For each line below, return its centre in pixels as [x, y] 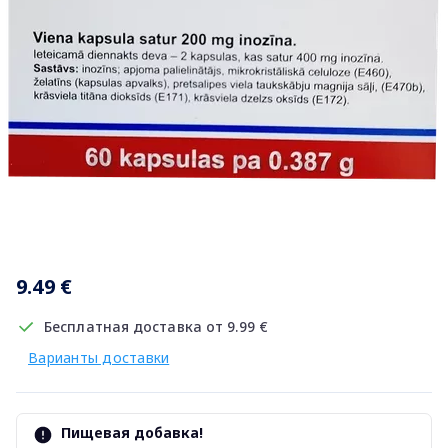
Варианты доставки [99, 357]
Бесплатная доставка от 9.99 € [156, 326]
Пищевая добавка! [132, 432]
